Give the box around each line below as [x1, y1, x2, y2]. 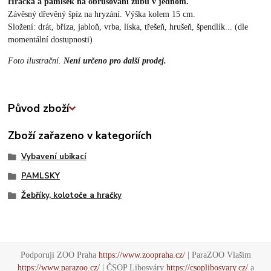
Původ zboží [8, 101, 70, 116]
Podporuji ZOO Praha [20, 250, 99, 260]
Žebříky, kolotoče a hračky [21, 189, 122, 201]
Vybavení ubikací [21, 151, 87, 163]
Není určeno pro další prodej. [64, 56, 167, 66]
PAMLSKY [21, 170, 60, 181]
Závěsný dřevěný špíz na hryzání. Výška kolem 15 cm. [8, 10, 196, 19]
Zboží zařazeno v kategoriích [8, 128, 152, 143]
